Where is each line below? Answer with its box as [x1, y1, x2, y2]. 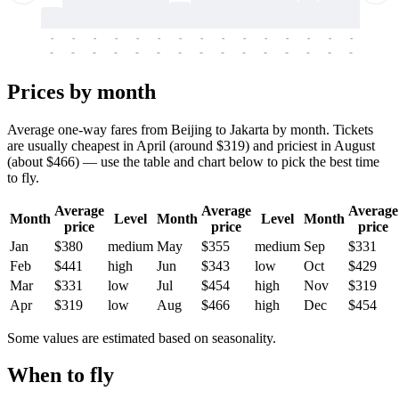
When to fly [7, 363, 114, 387]
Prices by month [7, 79, 156, 103]
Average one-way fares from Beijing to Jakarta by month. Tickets [7, 121, 373, 137]
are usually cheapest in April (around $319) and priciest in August [7, 137, 375, 153]
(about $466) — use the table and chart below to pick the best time [7, 153, 379, 169]
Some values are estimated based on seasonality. [7, 330, 276, 346]
